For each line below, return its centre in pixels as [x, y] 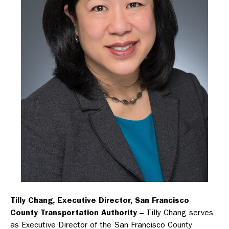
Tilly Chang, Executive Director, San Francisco [100, 200]
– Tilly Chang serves [175, 213]
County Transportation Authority [74, 213]
